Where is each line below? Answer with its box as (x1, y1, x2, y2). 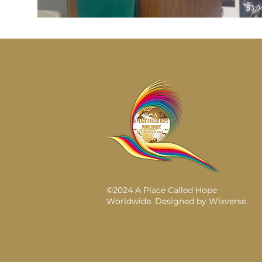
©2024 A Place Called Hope (106, 184, 217, 195)
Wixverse (209, 195, 246, 206)
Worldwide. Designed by (106, 195, 209, 206)
